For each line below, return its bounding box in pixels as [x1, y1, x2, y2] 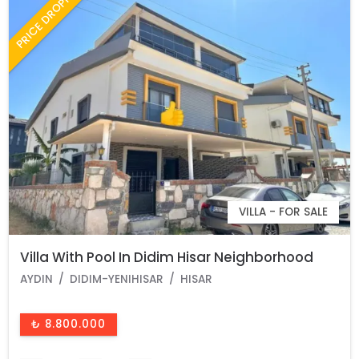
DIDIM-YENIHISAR [70, 272, 164, 288]
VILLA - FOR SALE [238, 204, 328, 220]
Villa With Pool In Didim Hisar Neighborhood [20, 248, 314, 268]
